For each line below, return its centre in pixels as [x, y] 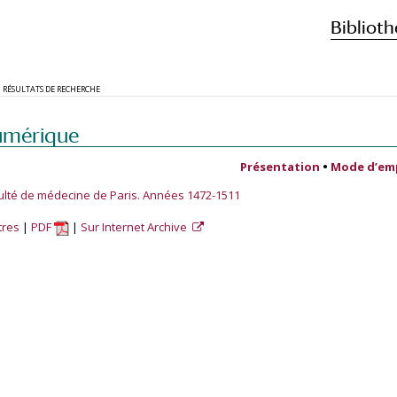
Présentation [280, 167]
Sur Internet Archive [135, 227]
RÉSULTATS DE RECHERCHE [51, 89]
